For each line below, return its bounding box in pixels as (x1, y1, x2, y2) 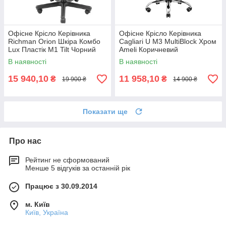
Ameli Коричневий (119, 45, 178, 54)
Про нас (9, 137, 41, 146)
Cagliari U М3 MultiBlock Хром (119, 37, 216, 46)
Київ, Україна (25, 208, 68, 217)
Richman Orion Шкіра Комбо (8, 37, 100, 46)
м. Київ (25, 200, 50, 209)
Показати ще (83, 107, 128, 116)
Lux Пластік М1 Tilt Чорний (8, 45, 96, 54)
